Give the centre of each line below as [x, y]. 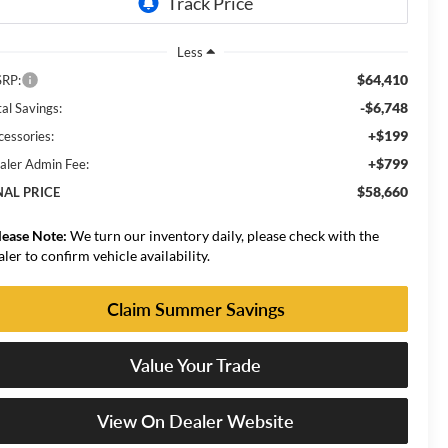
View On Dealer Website [195, 420]
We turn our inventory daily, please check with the [223, 235]
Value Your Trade [195, 364]
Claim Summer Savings [195, 308]
